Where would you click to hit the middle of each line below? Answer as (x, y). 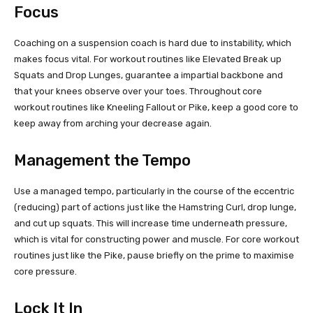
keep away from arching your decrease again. (113, 124)
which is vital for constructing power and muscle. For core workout (156, 240)
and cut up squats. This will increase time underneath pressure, (151, 224)
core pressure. (45, 272)
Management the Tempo (102, 161)
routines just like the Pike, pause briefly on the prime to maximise (154, 256)
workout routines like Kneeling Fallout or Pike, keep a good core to (156, 108)
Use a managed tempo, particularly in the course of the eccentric (154, 191)
